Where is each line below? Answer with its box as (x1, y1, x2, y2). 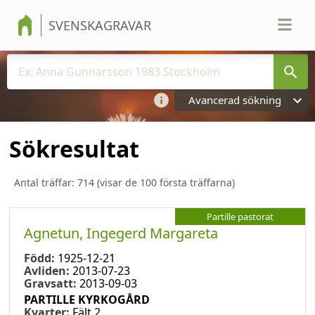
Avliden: (24, 262, 72, 278)
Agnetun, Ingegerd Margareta (24, 223, 218, 243)
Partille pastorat (207, 210, 274, 223)
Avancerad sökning (188, 93, 281, 107)
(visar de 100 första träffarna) (94, 175, 235, 189)
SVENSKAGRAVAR (49, 17, 151, 34)
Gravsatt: (24, 275, 79, 291)
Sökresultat (9, 134, 139, 165)
